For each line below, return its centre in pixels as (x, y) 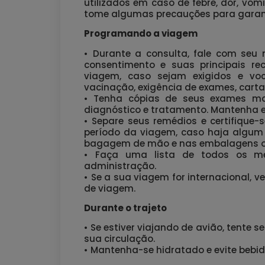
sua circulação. (119, 239)
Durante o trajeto (125, 208)
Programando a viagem (141, 34)
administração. (120, 166)
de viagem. (110, 188)
